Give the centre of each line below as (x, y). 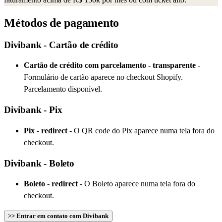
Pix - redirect (46, 130)
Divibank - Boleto (39, 163)
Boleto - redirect (51, 184)
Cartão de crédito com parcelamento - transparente (110, 65)
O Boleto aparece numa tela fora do (140, 184)
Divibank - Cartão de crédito (61, 45)
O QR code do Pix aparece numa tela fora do (144, 130)
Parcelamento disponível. (63, 89)
